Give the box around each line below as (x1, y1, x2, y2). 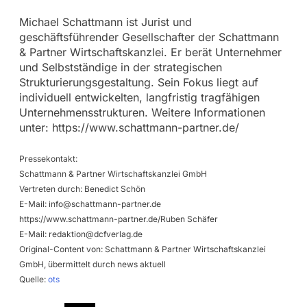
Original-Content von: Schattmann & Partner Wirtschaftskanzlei (19, 243, 266, 254)
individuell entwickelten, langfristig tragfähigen (19, 90, 260, 104)
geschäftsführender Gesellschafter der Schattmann (19, 29, 279, 44)
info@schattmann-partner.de (48, 198, 161, 209)
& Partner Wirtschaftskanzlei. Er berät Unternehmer (19, 45, 282, 59)
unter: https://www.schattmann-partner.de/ (19, 120, 239, 134)
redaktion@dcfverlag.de (48, 228, 143, 239)
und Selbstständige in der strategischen (19, 60, 222, 74)
